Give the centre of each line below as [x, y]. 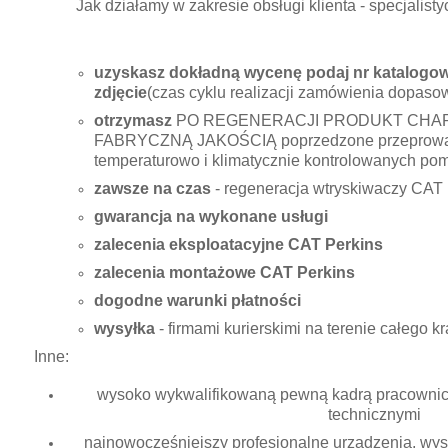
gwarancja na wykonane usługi [211, 216]
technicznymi [374, 414]
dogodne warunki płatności [197, 300]
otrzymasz [135, 120]
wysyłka [124, 328]
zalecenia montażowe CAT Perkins [224, 272]
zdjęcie [120, 92]
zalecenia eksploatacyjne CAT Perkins [238, 244]
